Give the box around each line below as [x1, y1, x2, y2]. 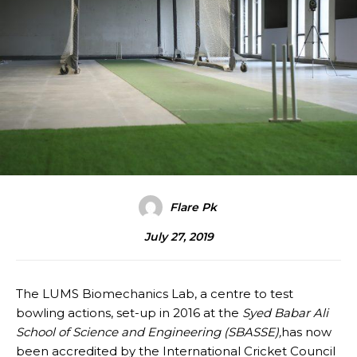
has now [281, 324, 331, 339]
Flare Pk [169, 199, 217, 214]
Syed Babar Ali [242, 304, 328, 320]
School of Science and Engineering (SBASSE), [16, 324, 281, 339]
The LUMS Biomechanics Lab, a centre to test [16, 285, 293, 301]
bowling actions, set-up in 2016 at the [16, 304, 242, 320]
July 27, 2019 [143, 229, 214, 245]
